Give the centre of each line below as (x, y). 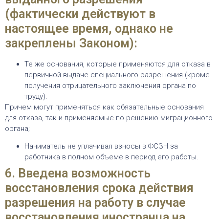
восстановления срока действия (99, 188)
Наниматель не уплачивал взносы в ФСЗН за (101, 146)
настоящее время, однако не (89, 28)
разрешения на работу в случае (95, 202)
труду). (36, 96)
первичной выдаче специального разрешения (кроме (117, 75)
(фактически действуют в (80, 14)
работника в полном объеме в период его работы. (111, 157)
